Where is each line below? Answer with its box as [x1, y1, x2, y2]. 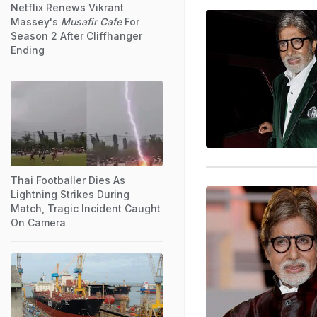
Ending [11, 43, 45, 56]
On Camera [11, 216, 66, 229]
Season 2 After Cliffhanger [11, 29, 142, 42]
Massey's [11, 15, 61, 28]
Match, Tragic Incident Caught [11, 202, 161, 214]
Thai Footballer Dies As [11, 173, 125, 186]
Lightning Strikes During [11, 188, 129, 200]
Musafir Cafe [61, 15, 122, 28]
